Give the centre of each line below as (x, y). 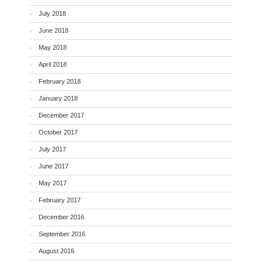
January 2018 (58, 98)
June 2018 (53, 30)
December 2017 (61, 115)
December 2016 (61, 217)
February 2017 (59, 200)
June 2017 (53, 166)
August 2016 (56, 251)
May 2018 (52, 47)
